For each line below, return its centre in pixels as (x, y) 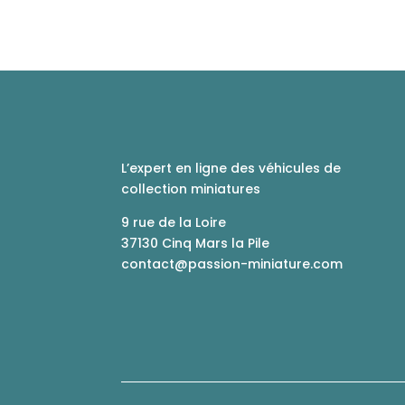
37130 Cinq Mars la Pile (196, 243)
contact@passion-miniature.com (232, 264)
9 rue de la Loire (174, 222)
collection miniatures (191, 188)
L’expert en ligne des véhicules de (231, 168)
